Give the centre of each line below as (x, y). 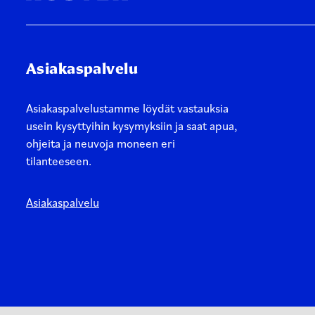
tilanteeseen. (59, 161)
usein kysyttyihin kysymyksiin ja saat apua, (131, 126)
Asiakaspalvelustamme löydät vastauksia (127, 108)
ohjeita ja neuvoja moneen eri (101, 143)
